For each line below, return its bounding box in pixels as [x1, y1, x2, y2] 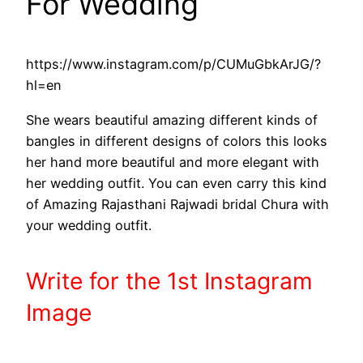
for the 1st [89, 267, 204, 296]
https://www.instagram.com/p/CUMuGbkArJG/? [26, 56, 321, 73]
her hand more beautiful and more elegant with [26, 153, 319, 170]
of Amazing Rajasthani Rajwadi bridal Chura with [26, 195, 329, 212]
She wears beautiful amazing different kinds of [26, 111, 318, 128]
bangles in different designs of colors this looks [26, 132, 327, 149]
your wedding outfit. [26, 216, 152, 233]
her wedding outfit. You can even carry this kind [26, 174, 327, 191]
